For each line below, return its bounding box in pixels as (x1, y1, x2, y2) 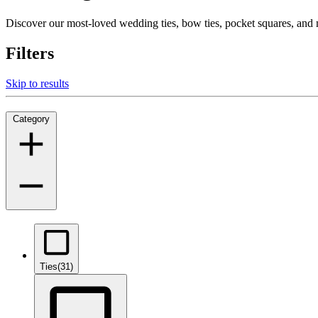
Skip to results (6, 77, 69, 89)
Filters (6, 43, 54, 62)
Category (13, 114, 50, 125)
